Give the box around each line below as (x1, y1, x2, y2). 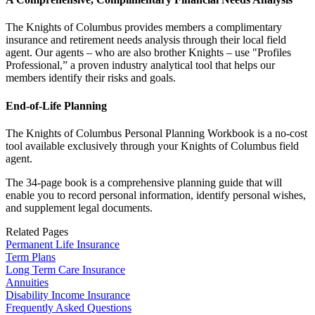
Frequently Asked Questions (6, 302, 131, 314)
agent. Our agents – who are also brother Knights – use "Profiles (6, 46, 291, 59)
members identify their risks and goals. (6, 72, 176, 84)
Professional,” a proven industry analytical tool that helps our (6, 59, 275, 72)
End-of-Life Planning (6, 99, 107, 112)
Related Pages (6, 226, 68, 238)
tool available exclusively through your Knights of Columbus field (6, 140, 299, 152)
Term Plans (6, 251, 56, 263)
